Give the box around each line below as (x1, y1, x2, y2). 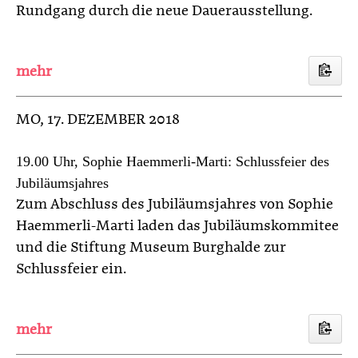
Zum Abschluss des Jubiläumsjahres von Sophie (16, 197, 333, 212)
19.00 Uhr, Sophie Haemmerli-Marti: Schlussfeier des (16, 153, 329, 169)
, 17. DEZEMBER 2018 (40, 112, 180, 127)
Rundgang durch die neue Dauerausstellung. (16, 3, 312, 18)
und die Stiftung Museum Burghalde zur (16, 240, 286, 255)
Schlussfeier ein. (16, 261, 126, 276)
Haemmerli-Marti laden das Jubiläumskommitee (16, 218, 339, 233)
